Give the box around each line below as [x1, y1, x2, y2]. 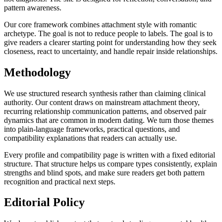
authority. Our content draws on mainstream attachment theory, [4, 98, 200, 107]
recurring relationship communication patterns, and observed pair [4, 107, 206, 115]
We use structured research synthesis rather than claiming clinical [4, 89, 206, 98]
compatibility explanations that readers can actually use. [4, 133, 177, 142]
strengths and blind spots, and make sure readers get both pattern [4, 168, 205, 177]
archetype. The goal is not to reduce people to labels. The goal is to [4, 29, 213, 38]
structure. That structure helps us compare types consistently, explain [4, 159, 217, 168]
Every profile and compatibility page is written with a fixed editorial [4, 150, 215, 159]
